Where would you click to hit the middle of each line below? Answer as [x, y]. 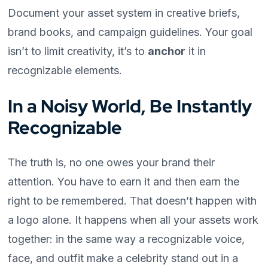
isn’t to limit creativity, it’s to [78, 51]
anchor [167, 51]
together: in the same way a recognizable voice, [127, 239]
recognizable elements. [65, 71]
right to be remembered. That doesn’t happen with [133, 201]
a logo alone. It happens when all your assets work [133, 220]
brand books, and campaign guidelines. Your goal [130, 32]
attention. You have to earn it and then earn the [124, 182]
